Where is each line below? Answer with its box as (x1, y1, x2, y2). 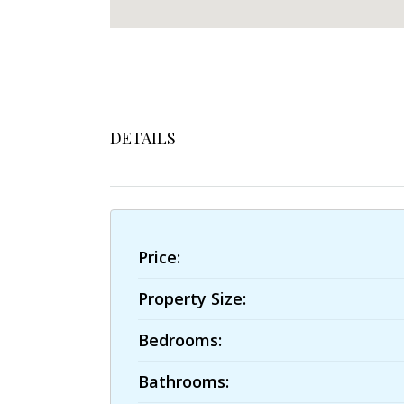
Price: (138, 246, 180, 268)
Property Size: (138, 288, 246, 309)
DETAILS (110, 127, 176, 149)
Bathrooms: (138, 371, 229, 392)
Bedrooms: (138, 329, 222, 351)
